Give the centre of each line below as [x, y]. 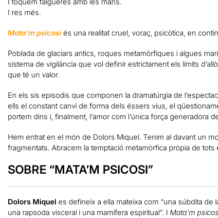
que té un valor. [33, 74]
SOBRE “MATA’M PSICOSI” [80, 169]
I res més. [24, 12]
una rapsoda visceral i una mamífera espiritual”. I [89, 212]
